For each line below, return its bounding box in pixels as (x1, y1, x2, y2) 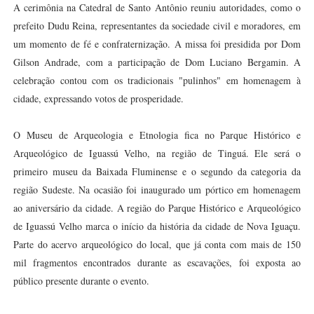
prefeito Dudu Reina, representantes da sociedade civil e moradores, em (13, 19, 301, 32)
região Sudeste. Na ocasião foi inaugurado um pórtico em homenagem (13, 183, 301, 196)
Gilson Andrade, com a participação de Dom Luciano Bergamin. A (13, 55, 301, 69)
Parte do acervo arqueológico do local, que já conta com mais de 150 (13, 238, 301, 251)
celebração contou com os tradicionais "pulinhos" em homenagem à (13, 74, 301, 87)
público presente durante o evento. (13, 274, 149, 287)
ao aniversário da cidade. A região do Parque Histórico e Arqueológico (13, 201, 301, 214)
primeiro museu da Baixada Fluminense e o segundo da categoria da (13, 165, 301, 178)
